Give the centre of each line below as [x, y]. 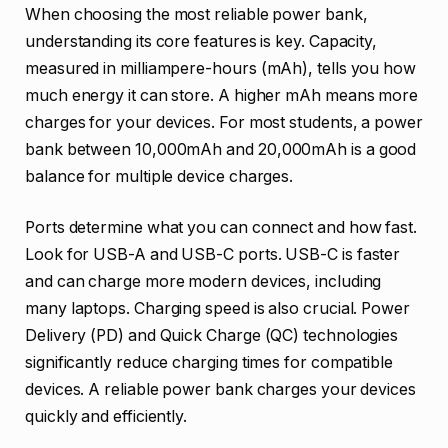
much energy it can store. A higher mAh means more [222, 95]
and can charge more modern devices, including [203, 282]
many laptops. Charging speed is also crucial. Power [217, 309]
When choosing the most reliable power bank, [196, 14]
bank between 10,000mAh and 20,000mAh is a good [221, 149]
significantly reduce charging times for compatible [209, 363]
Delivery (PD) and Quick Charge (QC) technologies [212, 336]
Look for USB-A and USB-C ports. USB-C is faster [213, 255]
